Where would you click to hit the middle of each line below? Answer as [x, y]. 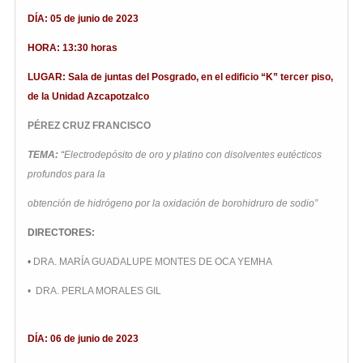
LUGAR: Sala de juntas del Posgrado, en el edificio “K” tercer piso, [180, 77]
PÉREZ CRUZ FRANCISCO [89, 126]
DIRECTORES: [61, 233]
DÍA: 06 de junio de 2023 [83, 339]
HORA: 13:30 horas [73, 48]
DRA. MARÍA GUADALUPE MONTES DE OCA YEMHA [153, 262]
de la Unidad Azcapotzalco [88, 97]
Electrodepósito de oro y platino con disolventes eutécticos [193, 155]
